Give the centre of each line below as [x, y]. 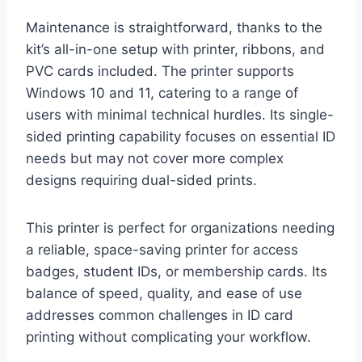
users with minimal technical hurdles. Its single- [180, 114]
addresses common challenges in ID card [160, 315]
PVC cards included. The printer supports [160, 71]
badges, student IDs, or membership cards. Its [177, 271]
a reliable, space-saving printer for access [162, 249]
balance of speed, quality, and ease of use [164, 293]
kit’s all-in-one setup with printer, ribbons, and [175, 49]
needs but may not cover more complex [155, 158]
